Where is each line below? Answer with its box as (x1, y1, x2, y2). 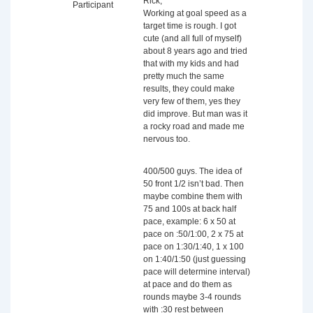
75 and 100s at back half (143, 204, 236, 214)
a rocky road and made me (143, 122, 245, 131)
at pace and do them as (143, 279, 232, 289)
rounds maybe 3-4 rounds (143, 292, 241, 302)
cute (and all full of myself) (143, 34, 242, 43)
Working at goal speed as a (143, 8, 247, 18)
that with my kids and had (143, 59, 239, 68)
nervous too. (143, 134, 190, 144)
